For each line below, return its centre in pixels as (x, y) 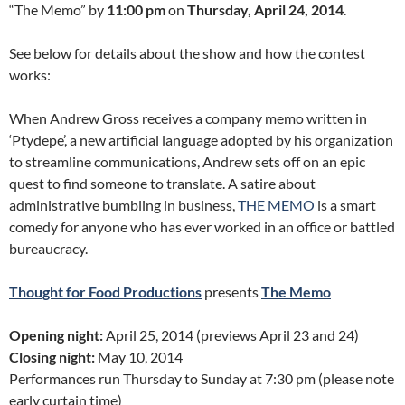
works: (30, 75)
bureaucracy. (48, 249)
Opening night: (57, 335)
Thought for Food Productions (105, 292)
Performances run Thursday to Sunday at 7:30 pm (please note (202, 379)
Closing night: (53, 357)
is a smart (345, 205)
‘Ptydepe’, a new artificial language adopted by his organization (201, 140)
